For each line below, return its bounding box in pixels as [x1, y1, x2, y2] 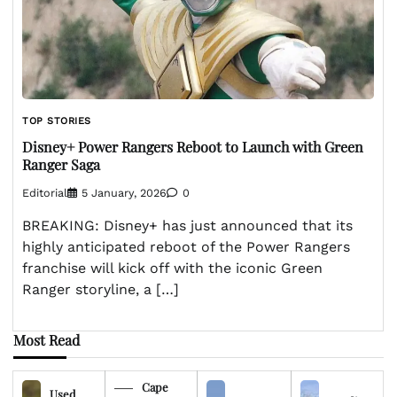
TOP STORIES [22, 115, 91, 128]
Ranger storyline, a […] [22, 281, 179, 299]
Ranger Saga [22, 154, 100, 174]
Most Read [13, 331, 80, 350]
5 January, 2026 [82, 186, 167, 200]
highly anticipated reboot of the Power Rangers [22, 238, 350, 256]
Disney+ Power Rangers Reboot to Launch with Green [22, 136, 363, 156]
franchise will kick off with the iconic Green [22, 260, 323, 277]
